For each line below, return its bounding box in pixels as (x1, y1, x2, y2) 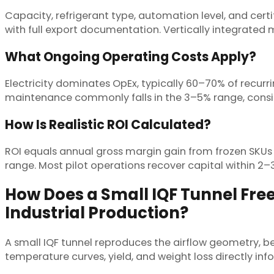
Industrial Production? (5, 202, 188, 224)
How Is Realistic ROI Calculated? (5, 115, 211, 133)
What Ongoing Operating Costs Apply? (5, 47, 256, 65)
